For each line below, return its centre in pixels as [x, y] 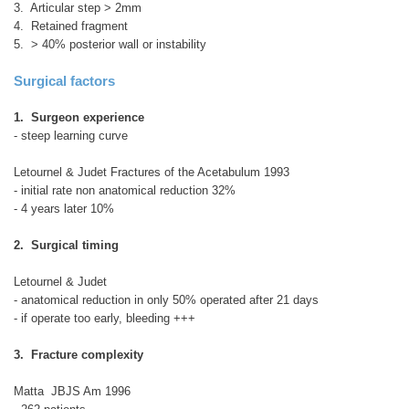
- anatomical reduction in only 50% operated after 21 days [166, 299]
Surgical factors [64, 80]
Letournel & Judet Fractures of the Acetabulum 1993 [152, 172]
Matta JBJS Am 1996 [72, 391]
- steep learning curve [71, 135]
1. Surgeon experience [79, 117]
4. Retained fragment [71, 26]
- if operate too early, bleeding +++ [105, 318]
